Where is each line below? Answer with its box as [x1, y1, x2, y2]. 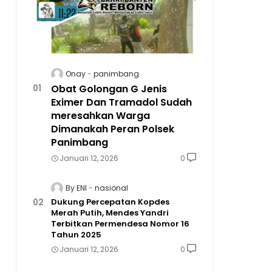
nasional [94, 182, 128, 193]
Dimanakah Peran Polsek [50, 121, 174, 136]
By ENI [65, 182, 87, 193]
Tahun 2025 [50, 228, 101, 240]
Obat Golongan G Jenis [50, 81, 167, 96]
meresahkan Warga [50, 108, 150, 123]
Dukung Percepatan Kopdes [50, 195, 169, 208]
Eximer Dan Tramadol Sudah [50, 95, 192, 109]
